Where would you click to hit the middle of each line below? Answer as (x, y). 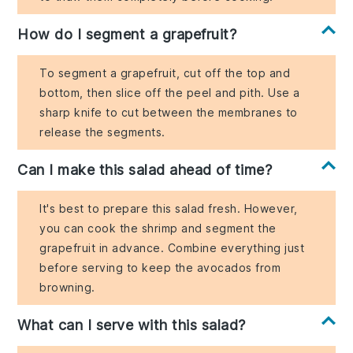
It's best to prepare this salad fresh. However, (169, 208)
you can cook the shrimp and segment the (158, 228)
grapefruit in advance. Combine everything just (172, 247)
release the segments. (102, 132)
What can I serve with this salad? (132, 325)
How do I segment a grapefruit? (127, 34)
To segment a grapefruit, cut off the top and (165, 72)
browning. (67, 287)
